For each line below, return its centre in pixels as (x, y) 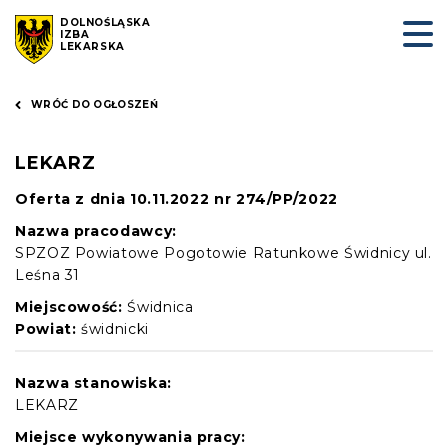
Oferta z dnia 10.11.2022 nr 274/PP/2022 (176, 199)
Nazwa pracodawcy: (96, 231)
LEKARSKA (92, 46)
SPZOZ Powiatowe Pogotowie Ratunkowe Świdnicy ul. (223, 253)
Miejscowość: (69, 307)
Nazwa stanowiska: (93, 383)
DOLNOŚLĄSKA (105, 22)
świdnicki (115, 329)
